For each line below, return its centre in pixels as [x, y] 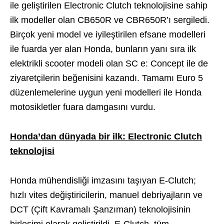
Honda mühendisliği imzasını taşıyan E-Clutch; [103, 180]
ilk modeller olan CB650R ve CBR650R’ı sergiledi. [110, 20]
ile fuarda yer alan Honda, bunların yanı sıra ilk [103, 49]
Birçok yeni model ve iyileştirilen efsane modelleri [108, 34]
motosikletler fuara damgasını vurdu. [83, 107]
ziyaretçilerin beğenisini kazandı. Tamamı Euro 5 [106, 78]
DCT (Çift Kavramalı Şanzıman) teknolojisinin [100, 209]
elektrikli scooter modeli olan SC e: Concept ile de [109, 63]
